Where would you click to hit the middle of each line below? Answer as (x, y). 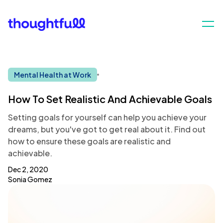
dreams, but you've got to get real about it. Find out (107, 129)
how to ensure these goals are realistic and (89, 141)
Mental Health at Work (53, 75)
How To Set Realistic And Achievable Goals (110, 99)
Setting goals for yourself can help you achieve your (107, 117)
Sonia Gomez (30, 179)
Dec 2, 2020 (28, 169)
